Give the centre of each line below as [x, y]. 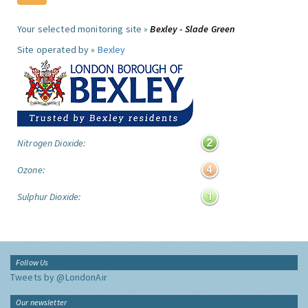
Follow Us [32, 262]
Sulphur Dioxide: [49, 197]
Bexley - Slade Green [193, 29]
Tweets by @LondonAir [59, 277]
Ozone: [31, 170]
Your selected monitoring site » [84, 29]
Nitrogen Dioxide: [52, 143]
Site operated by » [57, 49]
